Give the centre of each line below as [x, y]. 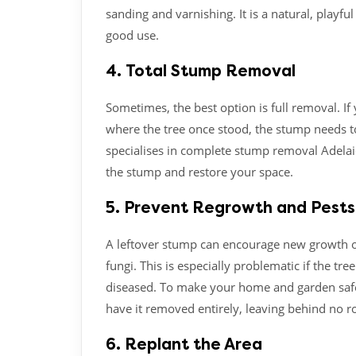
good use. [132, 35]
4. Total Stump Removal [201, 71]
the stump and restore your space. [199, 171]
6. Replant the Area [184, 344]
